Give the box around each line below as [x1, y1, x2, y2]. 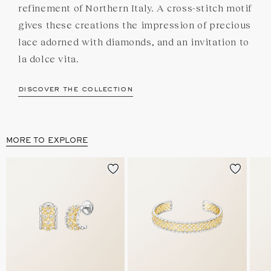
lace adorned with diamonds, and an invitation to [18, 35, 249, 47]
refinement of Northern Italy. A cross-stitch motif [18, 1, 252, 13]
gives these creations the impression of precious [18, 18, 251, 30]
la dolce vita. [18, 52, 79, 64]
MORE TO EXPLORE [6, 137, 88, 145]
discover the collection [18, 85, 134, 93]
